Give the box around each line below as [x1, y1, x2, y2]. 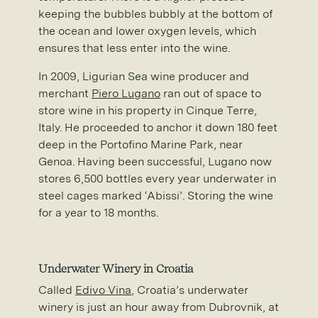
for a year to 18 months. [38, 205, 158, 219]
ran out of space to [160, 86, 261, 100]
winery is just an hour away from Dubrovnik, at [38, 300, 279, 314]
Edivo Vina [75, 283, 131, 297]
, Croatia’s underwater [131, 283, 248, 297]
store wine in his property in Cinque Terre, [38, 103, 257, 117]
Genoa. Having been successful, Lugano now [38, 154, 272, 168]
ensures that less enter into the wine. [38, 40, 230, 55]
